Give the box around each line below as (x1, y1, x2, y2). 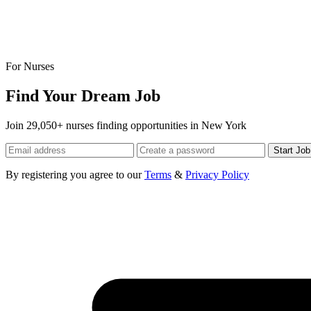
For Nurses (6, 60, 54, 72)
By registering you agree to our (6, 168, 144, 180)
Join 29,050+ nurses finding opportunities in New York (6, 119, 246, 131)
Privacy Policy (185, 168, 249, 180)
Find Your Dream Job (6, 86, 160, 105)
